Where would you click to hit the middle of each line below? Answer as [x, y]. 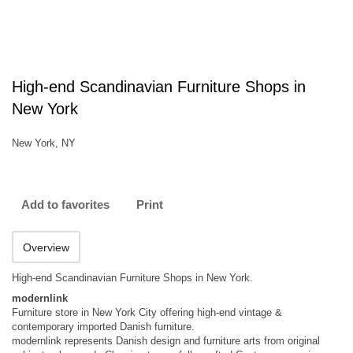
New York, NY [44, 143]
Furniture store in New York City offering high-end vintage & [147, 312]
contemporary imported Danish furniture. [103, 327]
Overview [46, 247]
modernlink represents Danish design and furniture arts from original [166, 341]
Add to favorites [65, 204]
